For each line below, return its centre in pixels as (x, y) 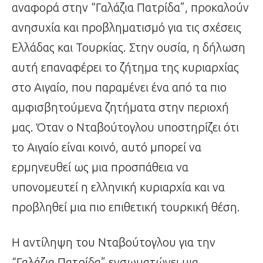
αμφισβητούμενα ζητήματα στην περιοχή (120, 107)
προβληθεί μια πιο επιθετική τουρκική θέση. (126, 207)
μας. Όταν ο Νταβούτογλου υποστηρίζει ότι (125, 127)
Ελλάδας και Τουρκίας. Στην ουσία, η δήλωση (129, 48)
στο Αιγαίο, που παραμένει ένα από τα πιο (119, 87)
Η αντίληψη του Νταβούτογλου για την (114, 242)
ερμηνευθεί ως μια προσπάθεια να (100, 167)
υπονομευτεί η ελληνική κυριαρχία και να (118, 187)
